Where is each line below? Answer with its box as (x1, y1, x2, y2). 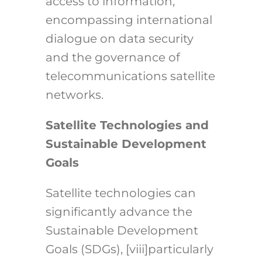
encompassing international (45, 13, 212, 27)
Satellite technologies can (45, 186, 196, 201)
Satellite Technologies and (45, 118, 209, 133)
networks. (45, 88, 104, 102)
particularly (147, 242, 213, 257)
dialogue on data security (45, 32, 194, 46)
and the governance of (45, 50, 180, 65)
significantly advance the (45, 205, 192, 219)
